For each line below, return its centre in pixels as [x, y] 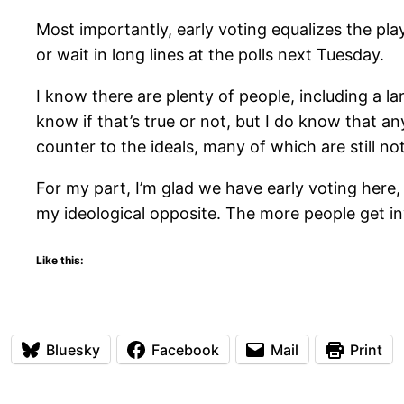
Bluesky [73, 349]
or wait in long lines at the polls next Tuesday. [210, 55]
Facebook [185, 349]
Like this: [60, 261]
